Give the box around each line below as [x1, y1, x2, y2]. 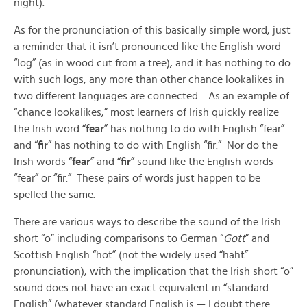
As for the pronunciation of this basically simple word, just [14, 25, 291, 36]
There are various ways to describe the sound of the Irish [14, 217, 281, 228]
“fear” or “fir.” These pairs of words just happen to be [14, 173, 260, 184]
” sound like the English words [131, 156, 273, 167]
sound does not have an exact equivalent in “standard [14, 282, 269, 293]
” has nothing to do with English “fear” [104, 123, 284, 134]
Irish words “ [14, 156, 72, 167]
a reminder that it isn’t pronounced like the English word [14, 41, 281, 52]
